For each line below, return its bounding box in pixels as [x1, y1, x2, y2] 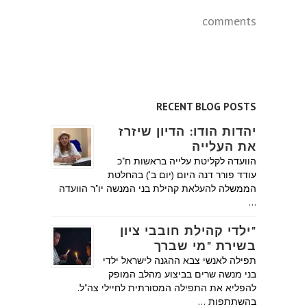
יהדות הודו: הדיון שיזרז [119, 123, 256, 140]
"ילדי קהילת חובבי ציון [120, 223, 256, 239]
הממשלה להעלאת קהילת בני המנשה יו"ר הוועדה [59, 182, 256, 195]
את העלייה [192, 138, 256, 155]
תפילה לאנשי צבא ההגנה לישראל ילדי [103, 254, 256, 267]
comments [202, 13, 256, 29]
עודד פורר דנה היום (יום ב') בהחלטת [108, 169, 256, 182]
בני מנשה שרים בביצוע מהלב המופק [108, 268, 256, 281]
